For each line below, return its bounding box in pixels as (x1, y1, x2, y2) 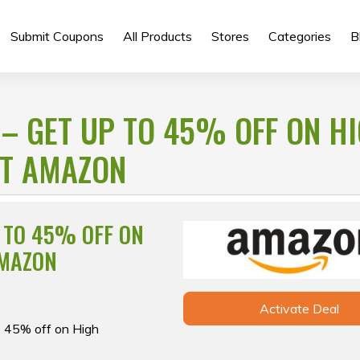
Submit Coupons (10, 28, 104, 44)
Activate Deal (259, 301, 339, 317)
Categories (268, 28, 331, 44)
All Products (122, 28, 192, 44)
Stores (211, 28, 249, 44)
